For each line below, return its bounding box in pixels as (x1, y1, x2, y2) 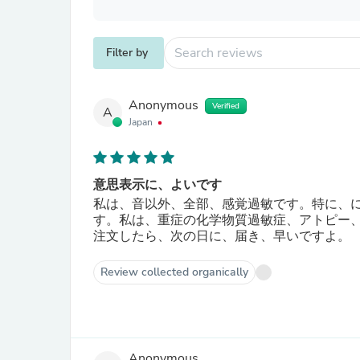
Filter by (106, 45, 148, 60)
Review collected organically (100, 264, 248, 280)
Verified (212, 100, 239, 112)
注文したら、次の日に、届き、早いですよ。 (93, 227, 350, 245)
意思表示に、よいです (93, 176, 222, 194)
